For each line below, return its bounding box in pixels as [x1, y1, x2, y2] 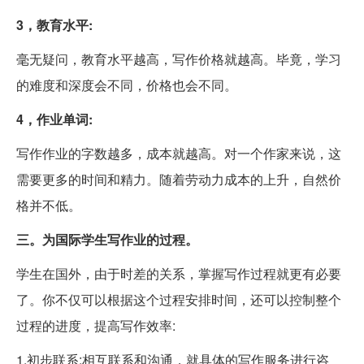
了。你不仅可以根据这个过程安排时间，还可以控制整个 [16, 290, 341, 310]
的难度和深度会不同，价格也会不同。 [16, 76, 237, 95]
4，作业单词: [16, 110, 93, 129]
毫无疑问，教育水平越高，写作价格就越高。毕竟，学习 [16, 50, 341, 69]
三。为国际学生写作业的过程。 [16, 230, 198, 249]
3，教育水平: [16, 15, 93, 35]
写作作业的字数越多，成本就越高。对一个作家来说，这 [16, 144, 341, 163]
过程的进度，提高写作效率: [16, 316, 175, 336]
